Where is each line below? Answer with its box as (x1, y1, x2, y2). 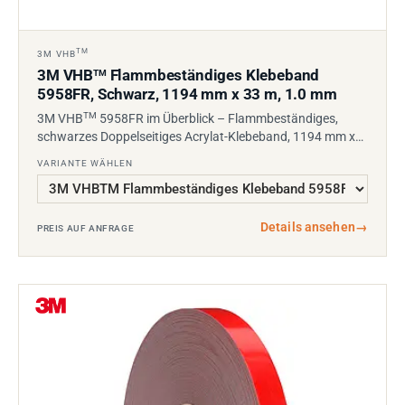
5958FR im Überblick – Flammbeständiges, (97, 110, 338, 126)
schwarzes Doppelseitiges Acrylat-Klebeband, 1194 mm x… (37, 128, 363, 144)
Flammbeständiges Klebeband (106, 66, 320, 84)
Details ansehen (259, 219, 355, 234)
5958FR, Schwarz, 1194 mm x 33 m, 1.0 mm (37, 85, 337, 103)
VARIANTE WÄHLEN (37, 157, 133, 168)
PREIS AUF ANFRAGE (37, 222, 135, 233)
